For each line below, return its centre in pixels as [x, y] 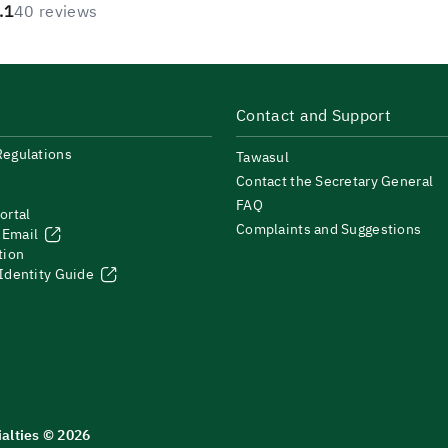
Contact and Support [314, 116]
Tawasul [262, 157]
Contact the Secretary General [335, 181]
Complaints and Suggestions [329, 229]
